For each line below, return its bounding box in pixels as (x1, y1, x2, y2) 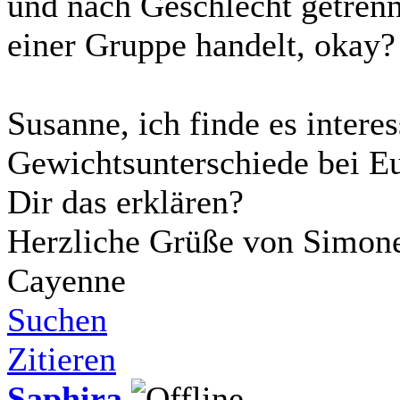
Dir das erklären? (7, 182, 244, 221)
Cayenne (7, 261, 126, 299)
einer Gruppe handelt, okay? (7, 25, 396, 63)
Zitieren (7, 339, 116, 378)
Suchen (7, 300, 107, 338)
